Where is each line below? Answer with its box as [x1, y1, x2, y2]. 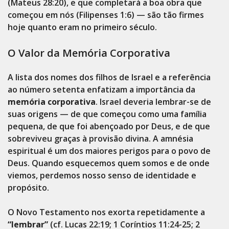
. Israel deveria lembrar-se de [96, 96, 211, 107]
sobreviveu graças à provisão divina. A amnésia [8, 133, 193, 144]
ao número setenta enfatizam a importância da [8, 84, 195, 95]
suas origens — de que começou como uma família [8, 108, 207, 120]
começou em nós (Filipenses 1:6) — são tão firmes [8, 9, 204, 20]
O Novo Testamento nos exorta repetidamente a [8, 207, 205, 218]
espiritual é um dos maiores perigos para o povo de [8, 145, 211, 156]
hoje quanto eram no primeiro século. [8, 21, 157, 33]
